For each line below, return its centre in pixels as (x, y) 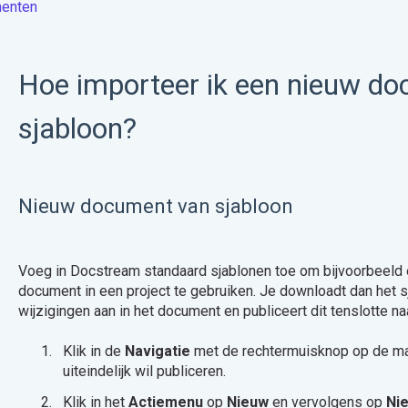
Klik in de (93, 352)
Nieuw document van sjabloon (155, 206)
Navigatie (159, 352)
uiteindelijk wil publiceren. (146, 372)
